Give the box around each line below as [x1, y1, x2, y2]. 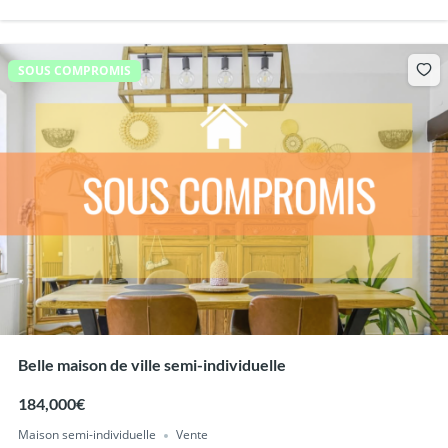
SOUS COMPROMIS [18, 62, 131, 80]
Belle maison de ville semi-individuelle [17, 355, 286, 375]
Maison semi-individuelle [17, 426, 156, 444]
